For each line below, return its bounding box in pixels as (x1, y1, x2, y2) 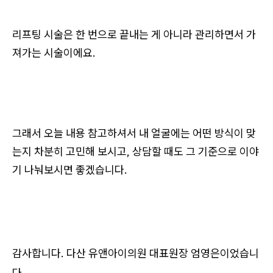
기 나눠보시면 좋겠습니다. (12, 163, 127, 177)
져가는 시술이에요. (12, 46, 96, 60)
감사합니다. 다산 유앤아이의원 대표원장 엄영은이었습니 (12, 246, 259, 261)
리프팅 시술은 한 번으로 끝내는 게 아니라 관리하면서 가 (12, 27, 256, 42)
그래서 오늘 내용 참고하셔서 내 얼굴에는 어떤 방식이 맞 (12, 126, 256, 141)
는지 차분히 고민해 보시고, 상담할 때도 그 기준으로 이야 (12, 144, 259, 159)
